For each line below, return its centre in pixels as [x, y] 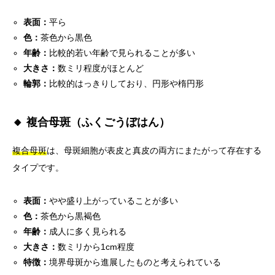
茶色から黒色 [67, 38]
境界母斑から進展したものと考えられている [135, 262]
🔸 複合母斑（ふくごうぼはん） [91, 122]
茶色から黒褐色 [71, 216]
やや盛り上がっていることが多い [114, 201]
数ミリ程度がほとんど [101, 68]
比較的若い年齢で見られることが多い [122, 53]
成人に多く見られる [88, 232]
